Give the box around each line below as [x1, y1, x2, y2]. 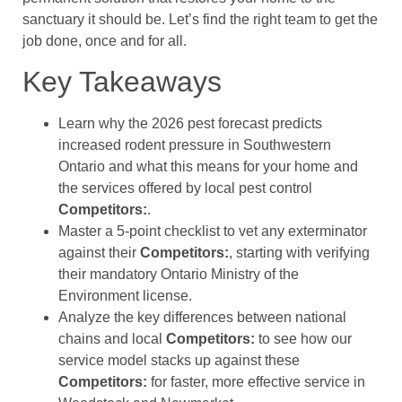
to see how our [255, 331, 352, 347]
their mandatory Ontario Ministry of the [58, 267, 299, 283]
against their [58, 245, 140, 261]
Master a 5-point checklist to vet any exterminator [58, 223, 367, 240]
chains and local [58, 331, 166, 347]
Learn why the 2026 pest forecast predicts [58, 116, 322, 132]
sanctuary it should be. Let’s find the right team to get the [22, 11, 378, 27]
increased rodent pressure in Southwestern [58, 137, 331, 153]
